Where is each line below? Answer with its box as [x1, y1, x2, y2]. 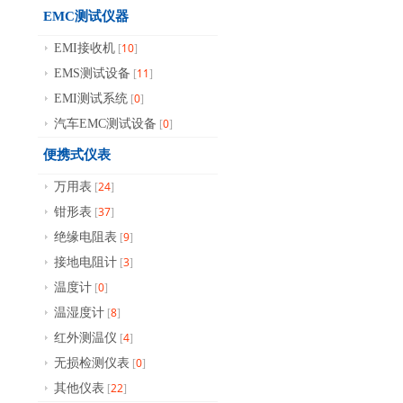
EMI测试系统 [54, 92, 128, 105]
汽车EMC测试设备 [54, 117, 157, 130]
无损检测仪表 [54, 356, 130, 370]
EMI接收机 [54, 41, 115, 55]
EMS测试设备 [54, 67, 130, 80]
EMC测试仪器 [43, 9, 129, 23]
